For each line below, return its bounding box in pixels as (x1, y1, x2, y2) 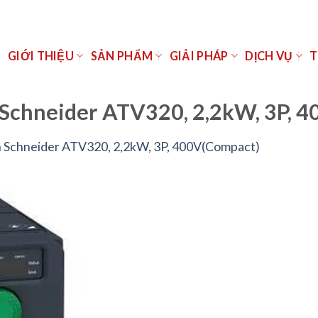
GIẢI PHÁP (169, 49, 229, 62)
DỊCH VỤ (245, 49, 293, 62)
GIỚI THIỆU (7, 49, 75, 62)
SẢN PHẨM (90, 49, 153, 62)
